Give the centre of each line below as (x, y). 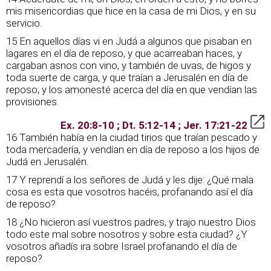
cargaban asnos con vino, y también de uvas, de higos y (129, 65)
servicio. (24, 23)
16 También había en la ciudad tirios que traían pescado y (132, 137)
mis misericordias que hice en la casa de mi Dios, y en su (131, 11)
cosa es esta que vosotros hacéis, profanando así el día (129, 192)
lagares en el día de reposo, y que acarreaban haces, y (124, 53)
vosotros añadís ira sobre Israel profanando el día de (122, 246)
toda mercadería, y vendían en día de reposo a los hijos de (133, 149)
